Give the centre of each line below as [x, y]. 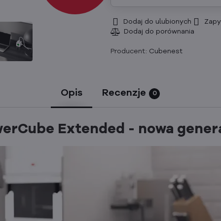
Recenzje [124, 93]
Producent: [129, 51]
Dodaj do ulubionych [157, 21]
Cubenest [166, 51]
